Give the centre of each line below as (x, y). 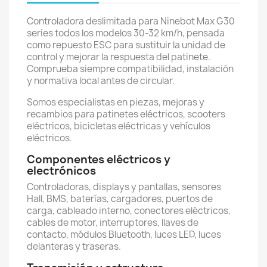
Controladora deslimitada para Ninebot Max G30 (131, 21)
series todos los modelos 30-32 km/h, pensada (126, 33)
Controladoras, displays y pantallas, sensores (124, 187)
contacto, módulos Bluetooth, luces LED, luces (124, 235)
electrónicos (61, 171)
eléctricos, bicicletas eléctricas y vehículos (119, 126)
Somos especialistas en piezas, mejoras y (116, 102)
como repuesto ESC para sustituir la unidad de (126, 45)
